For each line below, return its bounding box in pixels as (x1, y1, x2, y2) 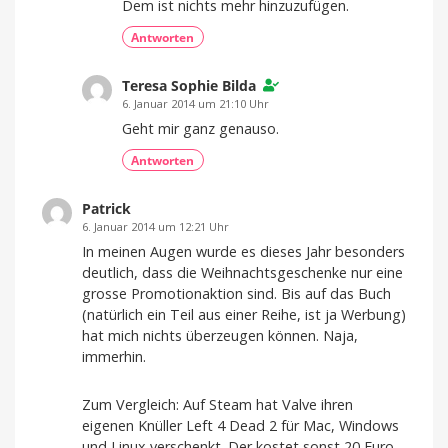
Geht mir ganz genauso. (122, 118, 279, 138)
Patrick (82, 199, 131, 219)
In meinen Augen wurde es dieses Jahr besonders (82, 241, 405, 261)
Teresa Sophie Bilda (122, 75, 256, 95)
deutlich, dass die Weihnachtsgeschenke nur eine (82, 262, 403, 282)
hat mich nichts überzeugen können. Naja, (82, 325, 358, 345)
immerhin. (82, 346, 146, 366)
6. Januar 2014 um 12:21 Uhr (82, 219, 229, 235)
